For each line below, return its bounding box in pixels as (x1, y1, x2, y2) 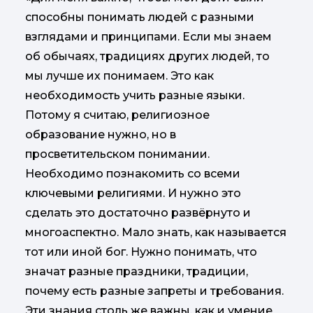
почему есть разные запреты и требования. (25, 284, 284, 298)
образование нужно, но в (25, 127, 176, 141)
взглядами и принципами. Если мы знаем (25, 29, 272, 43)
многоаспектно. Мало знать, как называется (25, 225, 286, 239)
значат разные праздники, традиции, (25, 264, 248, 278)
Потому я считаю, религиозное (25, 108, 210, 122)
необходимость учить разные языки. (25, 88, 245, 102)
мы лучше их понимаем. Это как (25, 68, 214, 82)
